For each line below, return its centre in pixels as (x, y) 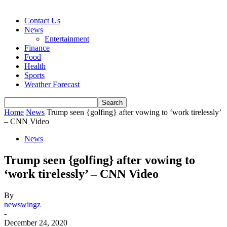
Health (35, 66)
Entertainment (67, 39)
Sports (34, 75)
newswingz (22, 204)
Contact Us (42, 21)
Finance (37, 48)
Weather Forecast (52, 84)
